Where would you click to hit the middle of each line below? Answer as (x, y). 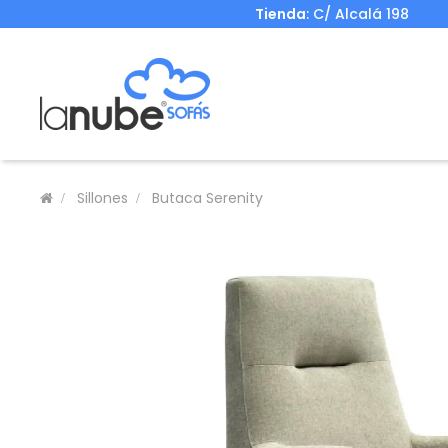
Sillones (102, 198)
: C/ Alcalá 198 (357, 14)
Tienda (280, 14)
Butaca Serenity (207, 198)
